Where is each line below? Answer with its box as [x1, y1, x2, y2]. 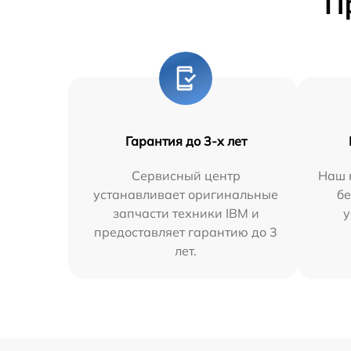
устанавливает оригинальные [93, 186, 279, 202]
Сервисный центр [131, 167, 241, 183]
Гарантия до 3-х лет [125, 132, 247, 149]
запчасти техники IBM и [112, 204, 259, 221]
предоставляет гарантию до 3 [94, 223, 278, 240]
